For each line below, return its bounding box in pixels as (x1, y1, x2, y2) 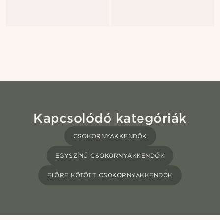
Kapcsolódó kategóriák (33, 110, 187, 126)
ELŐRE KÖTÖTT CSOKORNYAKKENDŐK (47, 171, 173, 179)
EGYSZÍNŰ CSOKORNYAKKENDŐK (55, 152, 165, 160)
